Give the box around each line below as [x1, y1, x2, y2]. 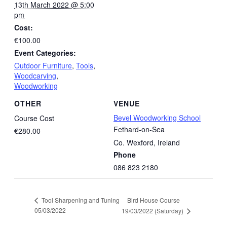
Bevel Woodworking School [113, 112, 201, 123]
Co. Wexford [113, 137, 154, 148]
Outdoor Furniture [14, 60, 72, 70]
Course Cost [14, 113, 54, 124]
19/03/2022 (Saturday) [122, 206, 185, 215]
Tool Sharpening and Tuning [40, 196, 120, 205]
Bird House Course [127, 195, 180, 204]
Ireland [158, 137, 180, 148]
